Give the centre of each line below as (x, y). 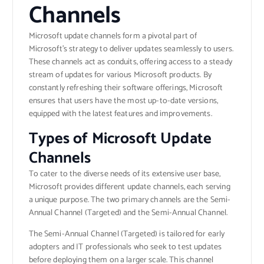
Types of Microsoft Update (120, 138)
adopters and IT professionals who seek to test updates (125, 247)
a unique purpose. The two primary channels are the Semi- (130, 200)
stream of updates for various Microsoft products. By (120, 75)
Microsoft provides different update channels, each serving (129, 187)
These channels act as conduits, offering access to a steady (130, 62)
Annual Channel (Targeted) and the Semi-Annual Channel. (129, 213)
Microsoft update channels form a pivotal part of (113, 36)
